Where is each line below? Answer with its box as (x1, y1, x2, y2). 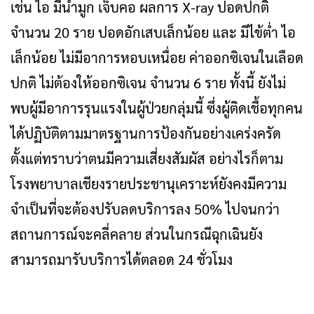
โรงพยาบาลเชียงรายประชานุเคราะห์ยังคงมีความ (11, 175, 287, 193)
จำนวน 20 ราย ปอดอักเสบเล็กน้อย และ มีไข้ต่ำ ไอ (11, 23, 296, 41)
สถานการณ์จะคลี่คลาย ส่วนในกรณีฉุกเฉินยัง (11, 225, 263, 243)
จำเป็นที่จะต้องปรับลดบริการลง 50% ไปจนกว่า (11, 200, 280, 218)
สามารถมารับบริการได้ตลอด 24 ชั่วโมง (11, 250, 233, 268)
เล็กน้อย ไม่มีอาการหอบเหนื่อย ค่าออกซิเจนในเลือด (11, 48, 303, 67)
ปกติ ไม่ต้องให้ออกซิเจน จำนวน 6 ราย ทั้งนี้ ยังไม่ (11, 74, 286, 92)
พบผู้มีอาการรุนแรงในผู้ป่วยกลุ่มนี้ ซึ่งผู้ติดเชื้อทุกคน (11, 99, 303, 117)
